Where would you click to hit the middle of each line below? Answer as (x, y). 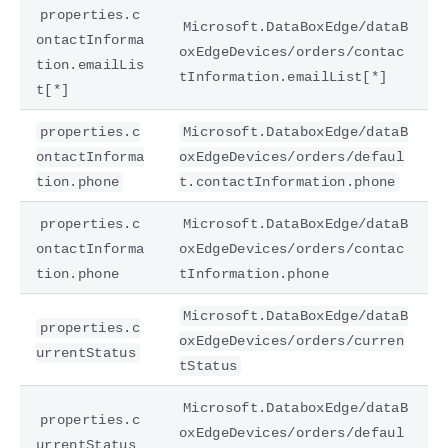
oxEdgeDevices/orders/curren (291, 340)
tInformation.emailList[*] (283, 76)
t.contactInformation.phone (287, 181)
